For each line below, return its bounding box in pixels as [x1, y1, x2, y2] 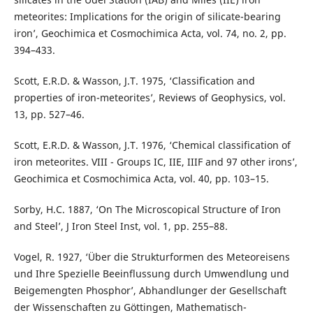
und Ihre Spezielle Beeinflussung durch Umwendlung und [13, 267, 289, 281]
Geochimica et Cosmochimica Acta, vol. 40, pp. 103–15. [13, 172, 269, 186]
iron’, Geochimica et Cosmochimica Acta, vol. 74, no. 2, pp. [13, 27, 286, 41]
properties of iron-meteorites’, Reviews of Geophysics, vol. [13, 91, 286, 105]
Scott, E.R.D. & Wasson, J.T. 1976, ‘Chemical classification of [13, 138, 291, 152]
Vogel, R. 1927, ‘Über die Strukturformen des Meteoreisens [13, 250, 290, 264]
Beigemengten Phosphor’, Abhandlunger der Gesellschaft [13, 284, 286, 298]
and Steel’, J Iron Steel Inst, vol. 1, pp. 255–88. [13, 219, 228, 233]
